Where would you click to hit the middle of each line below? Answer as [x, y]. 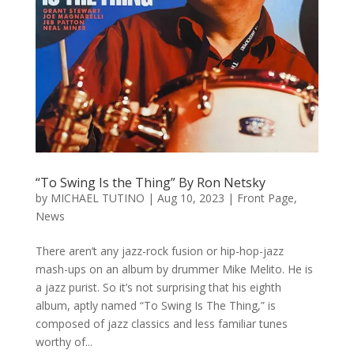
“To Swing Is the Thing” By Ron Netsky [150, 183]
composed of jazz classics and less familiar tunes [161, 324]
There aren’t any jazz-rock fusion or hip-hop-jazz [159, 251]
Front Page [265, 198]
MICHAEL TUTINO [97, 198]
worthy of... [64, 342]
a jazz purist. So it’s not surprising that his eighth [158, 288]
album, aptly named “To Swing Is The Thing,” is [155, 306]
